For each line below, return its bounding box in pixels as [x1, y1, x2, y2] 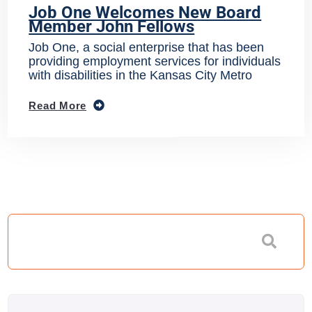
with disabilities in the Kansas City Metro [29, 68, 253, 83]
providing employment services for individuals [29, 54, 281, 69]
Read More [29, 100, 87, 112]
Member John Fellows [29, 16, 195, 36]
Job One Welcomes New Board [29, 2, 262, 22]
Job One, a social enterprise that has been [29, 40, 265, 55]
